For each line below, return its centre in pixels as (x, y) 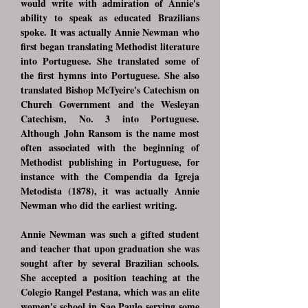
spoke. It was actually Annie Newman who (110, 32)
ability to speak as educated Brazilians (110, 18)
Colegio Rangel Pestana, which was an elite (110, 292)
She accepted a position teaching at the (110, 277)
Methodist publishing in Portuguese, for (110, 162)
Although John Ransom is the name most (110, 133)
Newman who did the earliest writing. (101, 205)
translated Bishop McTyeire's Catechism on (110, 90)
